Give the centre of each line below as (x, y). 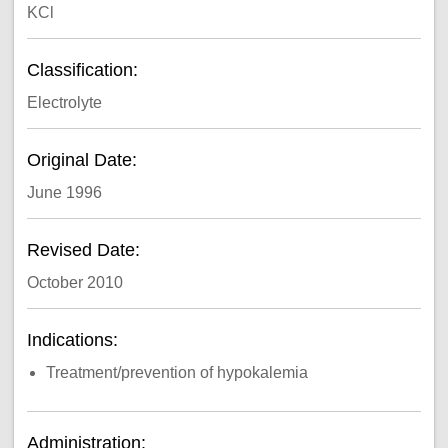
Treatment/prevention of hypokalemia (177, 372)
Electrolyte (64, 102)
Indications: (74, 340)
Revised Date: (85, 250)
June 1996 (64, 192)
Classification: (84, 70)
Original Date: (84, 160)
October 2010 (74, 282)
